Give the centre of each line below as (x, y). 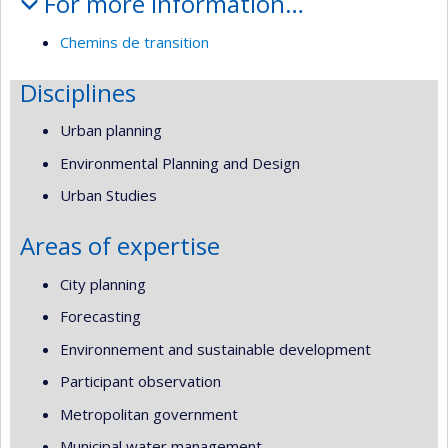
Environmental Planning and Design (180, 162)
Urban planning (111, 130)
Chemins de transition (134, 41)
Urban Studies (108, 195)
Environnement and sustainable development (215, 348)
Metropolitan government (149, 413)
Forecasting (100, 316)
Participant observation (140, 381)
